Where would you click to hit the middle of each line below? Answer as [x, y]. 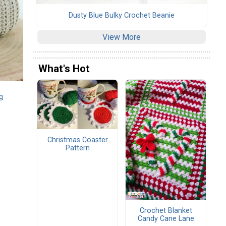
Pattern [77, 148]
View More [122, 37]
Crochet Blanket [166, 211]
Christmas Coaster [77, 140]
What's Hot [64, 69]
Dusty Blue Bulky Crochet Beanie [122, 15]
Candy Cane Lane [166, 219]
